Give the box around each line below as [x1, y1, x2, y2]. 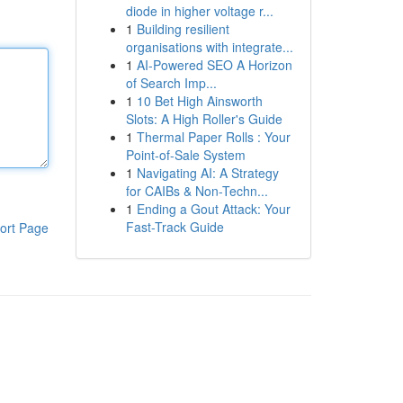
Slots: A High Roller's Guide [125, 110, 282, 128]
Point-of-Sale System [125, 146, 246, 164]
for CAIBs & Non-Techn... [125, 182, 268, 200]
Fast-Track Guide [125, 218, 224, 236]
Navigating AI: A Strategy [136, 164, 279, 182]
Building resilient [136, 20, 229, 38]
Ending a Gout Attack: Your [136, 200, 291, 218]
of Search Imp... [125, 74, 217, 92]
